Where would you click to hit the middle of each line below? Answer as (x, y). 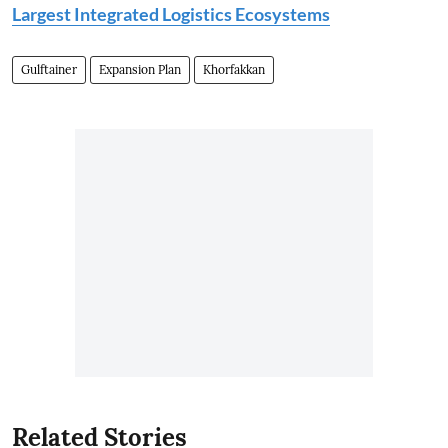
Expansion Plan (140, 70)
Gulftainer (49, 70)
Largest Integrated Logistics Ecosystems (171, 14)
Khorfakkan (234, 70)
